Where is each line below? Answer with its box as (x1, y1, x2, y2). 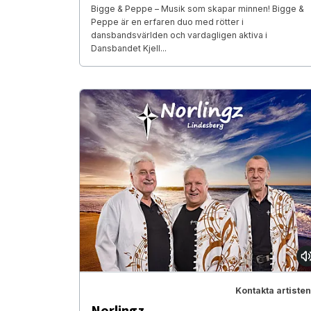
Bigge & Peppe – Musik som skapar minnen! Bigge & (91, 3, 304, 15)
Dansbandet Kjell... (91, 43, 167, 54)
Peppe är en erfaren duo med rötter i (91, 17, 244, 28)
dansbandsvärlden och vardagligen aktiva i (91, 30, 267, 41)
